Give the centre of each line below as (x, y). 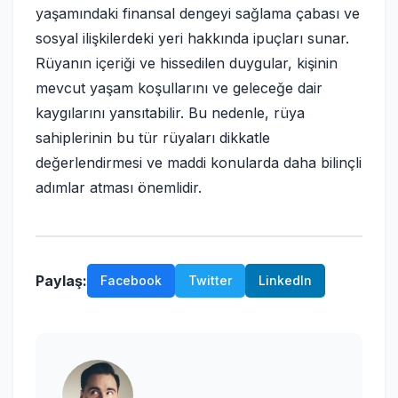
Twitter (210, 280)
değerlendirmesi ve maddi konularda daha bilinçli (199, 163)
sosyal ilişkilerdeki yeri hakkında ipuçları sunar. (192, 38)
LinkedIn (285, 280)
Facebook (131, 280)
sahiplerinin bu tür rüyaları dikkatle (153, 138)
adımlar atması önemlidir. (119, 187)
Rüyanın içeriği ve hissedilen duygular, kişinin (187, 63)
